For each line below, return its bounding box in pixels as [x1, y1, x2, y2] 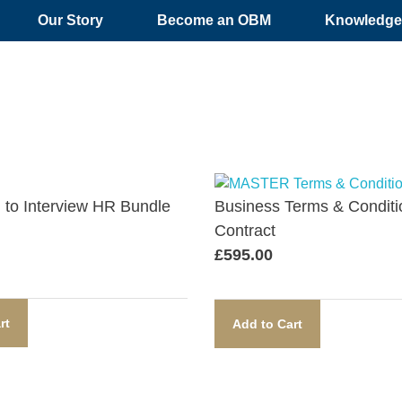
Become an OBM [157, 13, 272, 28]
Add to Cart [232, 317, 302, 331]
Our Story [38, 13, 104, 28]
